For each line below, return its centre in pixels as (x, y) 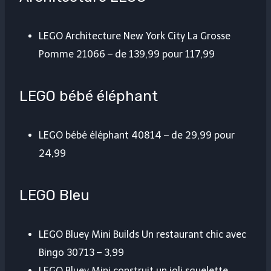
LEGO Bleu (54, 196)
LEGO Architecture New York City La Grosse (135, 36)
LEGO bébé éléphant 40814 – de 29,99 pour (137, 135)
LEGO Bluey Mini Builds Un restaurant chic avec (142, 235)
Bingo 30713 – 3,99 (81, 253)
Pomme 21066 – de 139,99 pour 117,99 (127, 54)
